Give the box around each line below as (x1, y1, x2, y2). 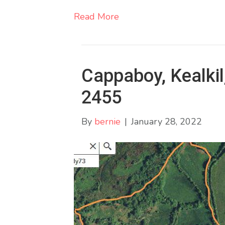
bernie (94, 115, 121, 128)
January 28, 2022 (131, 115, 202, 128)
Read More (74, 10, 119, 23)
